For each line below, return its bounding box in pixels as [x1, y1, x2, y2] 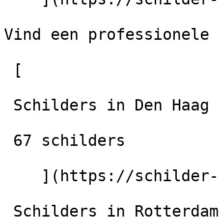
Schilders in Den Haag [4, 96, 13, 114]
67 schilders [4, 132, 13, 149]
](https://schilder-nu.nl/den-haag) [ [4, 167, 41, 185]
